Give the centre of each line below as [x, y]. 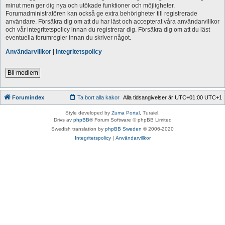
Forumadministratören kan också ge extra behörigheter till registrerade [101, 13]
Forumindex [28, 97]
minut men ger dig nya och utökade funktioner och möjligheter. [90, 5]
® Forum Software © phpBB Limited [130, 120]
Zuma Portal [126, 113]
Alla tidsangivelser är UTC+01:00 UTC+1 [173, 97]
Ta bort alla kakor [98, 97]
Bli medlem [23, 73]
